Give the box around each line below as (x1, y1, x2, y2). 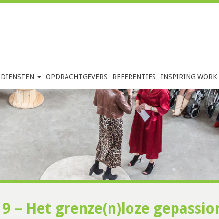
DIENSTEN (1, 73, 36, 81)
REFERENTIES (112, 73, 156, 81)
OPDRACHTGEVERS (46, 73, 108, 81)
